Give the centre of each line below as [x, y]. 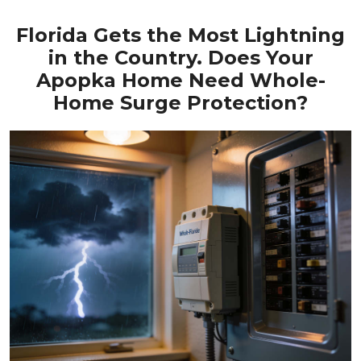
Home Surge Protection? [180, 103]
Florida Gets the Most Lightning [180, 35]
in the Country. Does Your [180, 58]
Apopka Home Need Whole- [180, 80]
